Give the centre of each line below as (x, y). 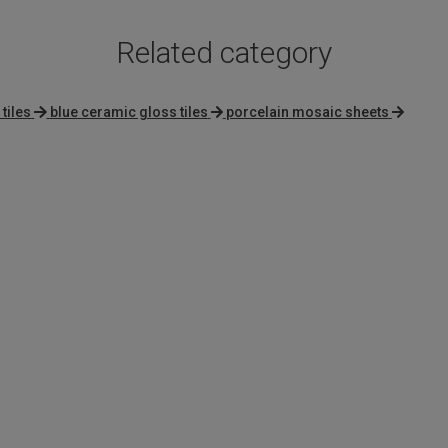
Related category (224, 53)
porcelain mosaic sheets (307, 112)
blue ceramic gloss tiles (128, 112)
